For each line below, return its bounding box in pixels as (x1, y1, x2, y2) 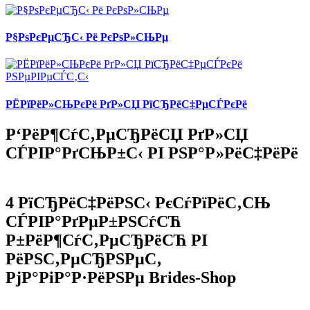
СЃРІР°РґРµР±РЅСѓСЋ (6, 212, 181, 230)
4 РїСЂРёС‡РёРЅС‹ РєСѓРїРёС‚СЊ (6, 193, 271, 212)
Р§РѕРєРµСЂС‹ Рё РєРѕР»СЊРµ (6, 31, 168, 44)
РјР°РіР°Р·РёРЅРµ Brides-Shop (6, 268, 236, 286)
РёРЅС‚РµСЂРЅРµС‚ (6, 249, 162, 268)
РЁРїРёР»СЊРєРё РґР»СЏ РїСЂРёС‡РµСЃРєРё (6, 98, 247, 110)
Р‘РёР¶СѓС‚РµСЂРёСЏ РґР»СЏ (6, 125, 248, 143)
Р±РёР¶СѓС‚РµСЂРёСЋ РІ (6, 230, 208, 249)
